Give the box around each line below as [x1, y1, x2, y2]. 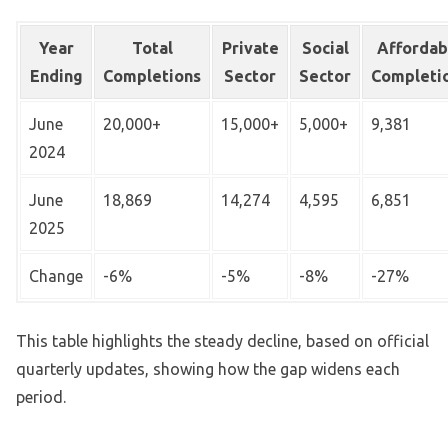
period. [16, 387, 66, 406]
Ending [29, 66, 83, 85]
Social [301, 38, 349, 57]
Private [221, 38, 279, 57]
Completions [103, 66, 201, 85]
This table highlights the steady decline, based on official [16, 331, 429, 350]
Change [29, 266, 83, 285]
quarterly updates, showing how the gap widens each [16, 359, 400, 378]
